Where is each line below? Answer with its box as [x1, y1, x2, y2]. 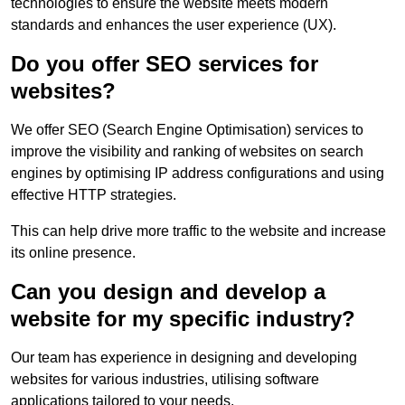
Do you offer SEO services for [11, 51, 318, 76]
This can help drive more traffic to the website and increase [11, 222, 386, 239]
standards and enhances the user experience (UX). [11, 16, 336, 33]
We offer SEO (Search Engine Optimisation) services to [11, 121, 363, 137]
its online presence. [11, 244, 136, 260]
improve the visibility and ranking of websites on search [11, 143, 363, 159]
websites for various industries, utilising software [11, 371, 319, 387]
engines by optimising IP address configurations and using [11, 165, 384, 181]
